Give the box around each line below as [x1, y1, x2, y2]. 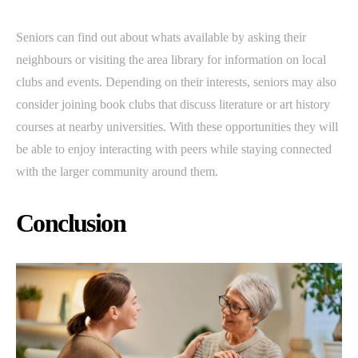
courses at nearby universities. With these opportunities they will [16, 120, 338, 134]
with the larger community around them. [16, 165, 218, 179]
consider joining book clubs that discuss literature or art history [16, 97, 330, 112]
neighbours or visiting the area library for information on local [16, 53, 326, 67]
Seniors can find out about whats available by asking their [16, 30, 306, 45]
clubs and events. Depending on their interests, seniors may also [16, 75, 336, 89]
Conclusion [16, 209, 125, 238]
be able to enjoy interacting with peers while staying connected [16, 142, 332, 157]
